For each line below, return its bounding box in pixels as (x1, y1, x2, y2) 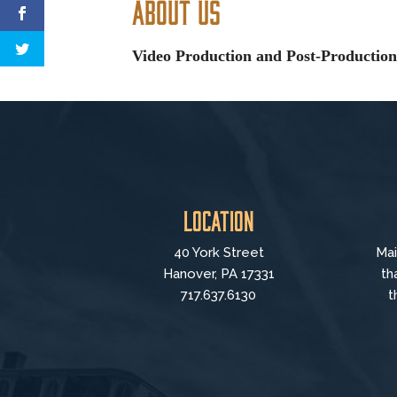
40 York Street (173, 245, 264, 261)
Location (183, 205, 254, 236)
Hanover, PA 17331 (162, 266, 275, 283)
